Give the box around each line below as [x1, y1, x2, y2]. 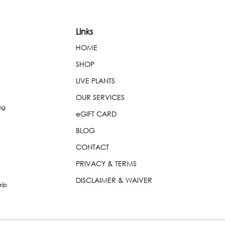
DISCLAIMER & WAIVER [76, 175, 152, 185]
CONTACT [76, 142, 109, 152]
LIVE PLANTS [76, 76, 115, 86]
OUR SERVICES [76, 92, 125, 102]
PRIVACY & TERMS [76, 159, 137, 169]
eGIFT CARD [76, 109, 117, 119]
